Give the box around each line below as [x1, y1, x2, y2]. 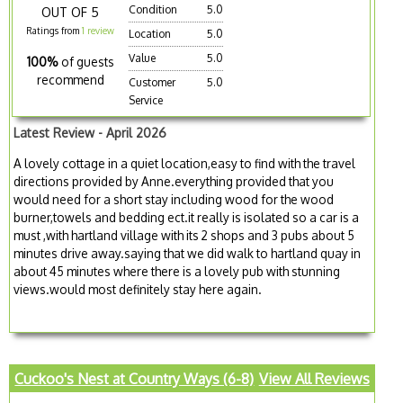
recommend [36, 71, 104, 87]
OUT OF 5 [41, 4, 100, 20]
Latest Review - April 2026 [13, 124, 167, 140]
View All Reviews [258, 370, 370, 389]
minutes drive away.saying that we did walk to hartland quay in [13, 245, 362, 261]
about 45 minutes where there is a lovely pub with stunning [13, 263, 341, 279]
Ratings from [26, 24, 83, 36]
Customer [129, 75, 176, 89]
